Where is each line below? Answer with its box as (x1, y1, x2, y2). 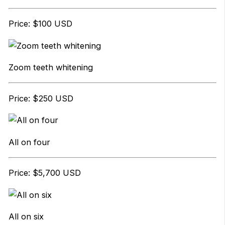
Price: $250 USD (8, 93, 73, 103)
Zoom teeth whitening (8, 62, 93, 72)
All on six (8, 211, 44, 222)
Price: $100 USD (8, 19, 72, 29)
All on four (8, 137, 50, 147)
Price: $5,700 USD (8, 168, 81, 178)
